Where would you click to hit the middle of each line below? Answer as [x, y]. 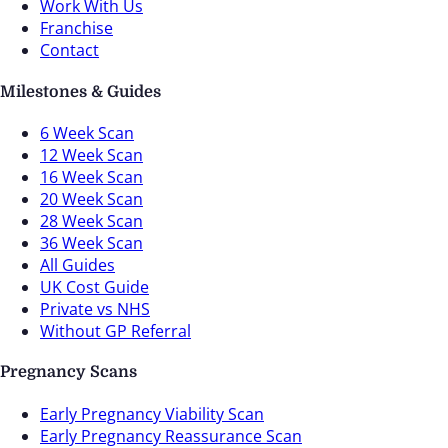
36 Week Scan [91, 243]
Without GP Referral [115, 331]
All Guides [77, 265]
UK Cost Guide [94, 287]
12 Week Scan [91, 155]
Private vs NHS [95, 309]
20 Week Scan [91, 199]
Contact [69, 50]
